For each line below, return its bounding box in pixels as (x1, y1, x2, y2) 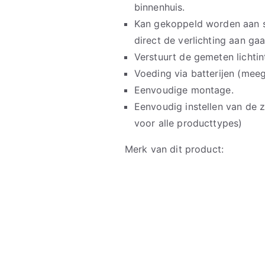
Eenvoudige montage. (134, 83, 234, 96)
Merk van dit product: (124, 143, 227, 155)
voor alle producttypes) (134, 117, 243, 129)
